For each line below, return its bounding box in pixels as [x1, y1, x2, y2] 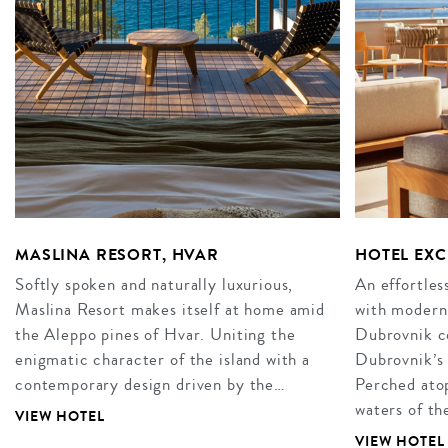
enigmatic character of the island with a [15, 347, 311, 373]
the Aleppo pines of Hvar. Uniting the [15, 322, 296, 348]
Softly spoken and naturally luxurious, [15, 272, 294, 298]
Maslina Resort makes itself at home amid [15, 297, 326, 323]
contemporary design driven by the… [15, 372, 286, 398]
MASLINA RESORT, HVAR [15, 242, 219, 266]
